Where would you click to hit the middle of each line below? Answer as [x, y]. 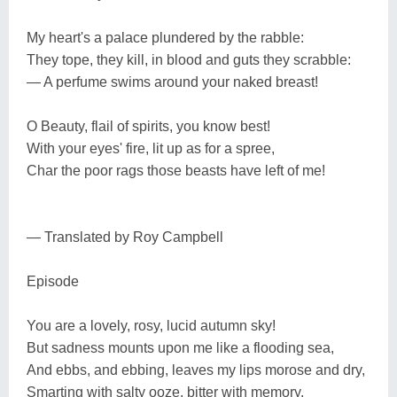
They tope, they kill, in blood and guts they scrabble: [189, 59]
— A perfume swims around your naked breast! [172, 82]
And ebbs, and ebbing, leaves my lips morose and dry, [196, 370]
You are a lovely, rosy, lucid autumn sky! [151, 325]
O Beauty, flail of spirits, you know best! [148, 126]
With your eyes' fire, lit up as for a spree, [151, 148]
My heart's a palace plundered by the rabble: [165, 37]
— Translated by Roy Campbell [125, 237]
